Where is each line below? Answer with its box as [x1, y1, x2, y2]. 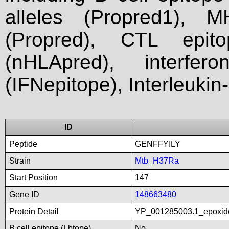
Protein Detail [9, 207, 59, 216]
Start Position [9, 173, 58, 182]
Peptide [9, 140, 37, 148]
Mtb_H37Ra [135, 156, 179, 165]
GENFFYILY [135, 140, 180, 148]
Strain [9, 156, 31, 165]
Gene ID [9, 190, 39, 199]
